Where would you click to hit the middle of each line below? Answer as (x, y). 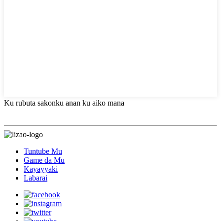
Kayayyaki (41, 169)
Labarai (36, 178)
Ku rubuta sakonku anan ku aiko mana (64, 103)
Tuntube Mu (43, 151)
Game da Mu (44, 160)
